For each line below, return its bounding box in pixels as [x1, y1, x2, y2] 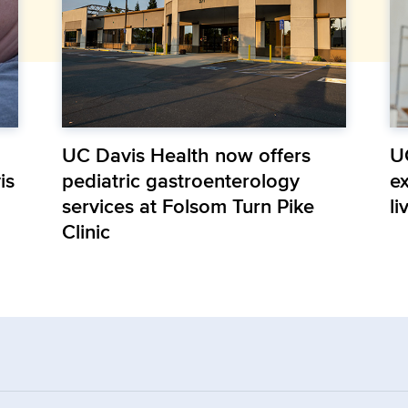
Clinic [61, 217, 110, 247]
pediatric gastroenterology [61, 166, 300, 196]
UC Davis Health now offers [61, 140, 311, 170]
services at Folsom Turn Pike [61, 191, 314, 221]
